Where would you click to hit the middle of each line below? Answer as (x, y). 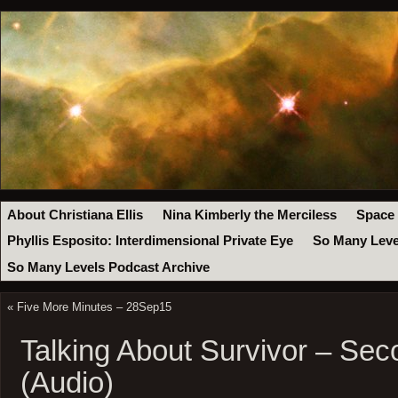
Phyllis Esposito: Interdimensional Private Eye (151, 241)
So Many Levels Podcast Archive (109, 267)
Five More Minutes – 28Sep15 (94, 306)
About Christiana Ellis (76, 215)
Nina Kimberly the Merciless (250, 215)
